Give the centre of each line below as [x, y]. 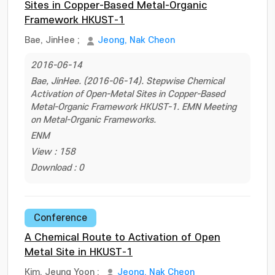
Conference [60, 218]
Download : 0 [57, 168]
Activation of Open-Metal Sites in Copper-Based [128, 94]
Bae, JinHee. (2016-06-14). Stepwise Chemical [127, 81]
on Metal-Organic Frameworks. [93, 120]
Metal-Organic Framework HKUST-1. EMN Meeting [134, 107]
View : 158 [53, 152]
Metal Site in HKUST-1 [79, 252]
